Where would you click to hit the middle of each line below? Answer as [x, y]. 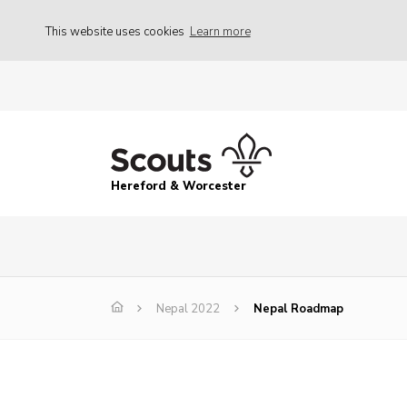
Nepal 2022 [188, 309]
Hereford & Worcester [179, 187]
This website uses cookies [116, 31]
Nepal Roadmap [298, 309]
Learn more [220, 31]
